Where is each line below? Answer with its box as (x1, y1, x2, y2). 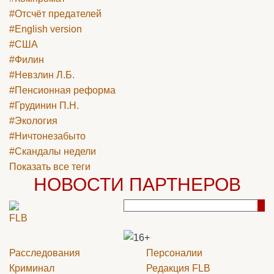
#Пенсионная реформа (9, 85, 116, 96)
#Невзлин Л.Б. (9, 70, 75, 81)
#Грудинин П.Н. (9, 100, 79, 111)
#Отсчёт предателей (9, 9, 102, 20)
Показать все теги (9, 161, 91, 172)
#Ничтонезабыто (9, 131, 86, 142)
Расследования (9, 247, 80, 258)
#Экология (9, 116, 57, 127)
